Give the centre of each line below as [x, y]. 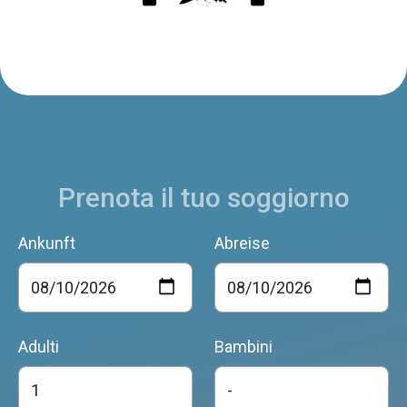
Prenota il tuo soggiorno [203, 198]
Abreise [242, 243]
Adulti [39, 346]
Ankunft [47, 243]
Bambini [243, 346]
